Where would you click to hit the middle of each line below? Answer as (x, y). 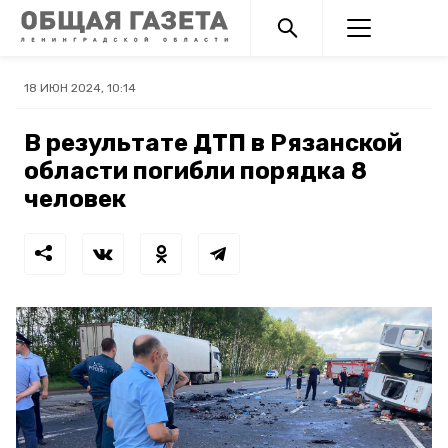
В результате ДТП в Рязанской (213, 143)
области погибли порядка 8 (195, 171)
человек (75, 199)
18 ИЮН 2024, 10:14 (80, 88)
